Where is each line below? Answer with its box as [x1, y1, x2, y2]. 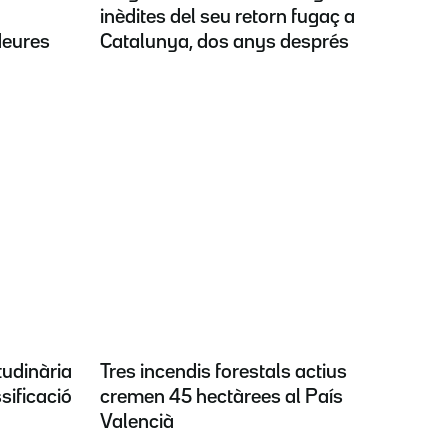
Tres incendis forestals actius [100, 362, 347, 381]
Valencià [100, 412, 174, 431]
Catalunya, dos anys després [100, 33, 349, 51]
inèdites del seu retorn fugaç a [100, 8, 355, 26]
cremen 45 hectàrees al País [100, 387, 343, 406]
